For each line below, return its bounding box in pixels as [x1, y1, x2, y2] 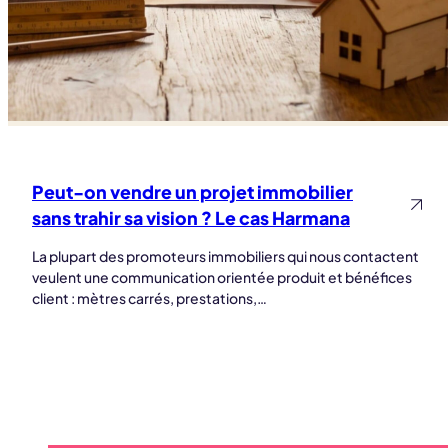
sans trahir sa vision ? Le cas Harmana [32, 206, 350, 229]
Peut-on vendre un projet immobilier [32, 180, 353, 203]
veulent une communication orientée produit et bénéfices [32, 267, 412, 286]
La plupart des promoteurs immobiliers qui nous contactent [32, 246, 419, 265]
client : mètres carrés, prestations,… [32, 288, 267, 307]
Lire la [360, 184, 398, 203]
